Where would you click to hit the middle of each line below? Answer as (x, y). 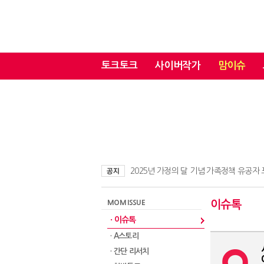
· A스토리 (125, 236)
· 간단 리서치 (130, 251)
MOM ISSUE (126, 203)
